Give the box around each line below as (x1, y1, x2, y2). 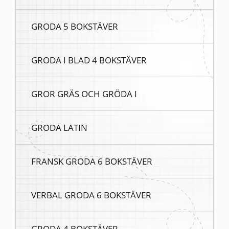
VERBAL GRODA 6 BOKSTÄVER (31, 189, 151, 201)
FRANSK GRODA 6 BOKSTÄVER (31, 155, 152, 168)
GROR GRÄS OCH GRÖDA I (31, 87, 137, 100)
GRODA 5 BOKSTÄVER (31, 20, 118, 33)
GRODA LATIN (31, 121, 87, 134)
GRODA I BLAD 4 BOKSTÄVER (31, 54, 147, 66)
